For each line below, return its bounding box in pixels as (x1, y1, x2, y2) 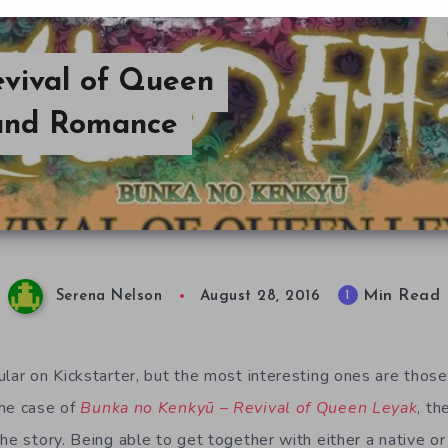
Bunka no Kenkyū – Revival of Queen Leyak (80, 397, 418, 419)
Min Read (357, 288, 440, 305)
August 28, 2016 (199, 289, 320, 305)
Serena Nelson (55, 289, 162, 305)
